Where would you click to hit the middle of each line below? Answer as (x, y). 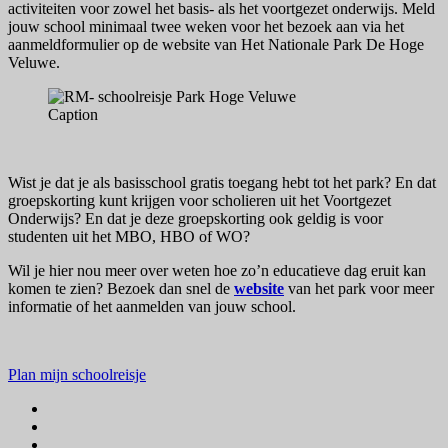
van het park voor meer (359, 289)
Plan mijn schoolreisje (77, 375)
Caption (73, 115)
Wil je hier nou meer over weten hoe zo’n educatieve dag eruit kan (217, 271)
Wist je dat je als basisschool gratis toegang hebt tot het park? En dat (222, 183)
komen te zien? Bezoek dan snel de (121, 289)
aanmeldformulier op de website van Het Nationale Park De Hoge (216, 45)
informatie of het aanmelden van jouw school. (152, 307)
